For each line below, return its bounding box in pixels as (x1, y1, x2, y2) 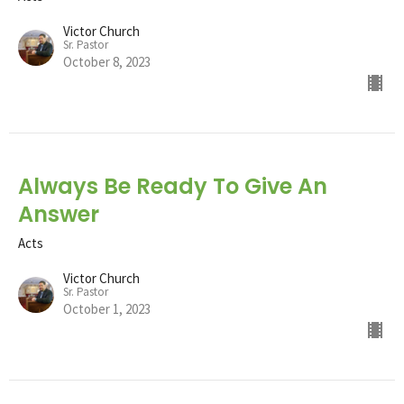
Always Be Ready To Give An (18, 170, 327, 201)
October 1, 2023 (63, 299, 151, 317)
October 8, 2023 (63, 52, 151, 70)
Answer (18, 198, 99, 229)
